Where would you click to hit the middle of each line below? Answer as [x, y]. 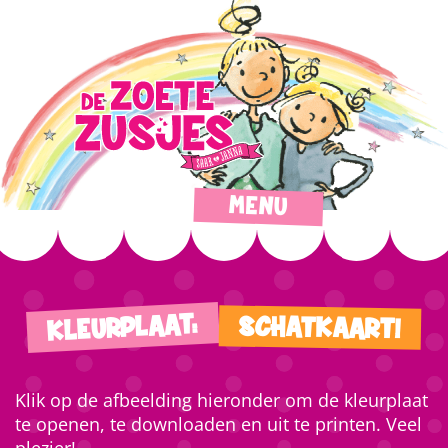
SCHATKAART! [320, 328]
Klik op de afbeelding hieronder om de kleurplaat [221, 400]
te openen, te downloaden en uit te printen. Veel [218, 424]
